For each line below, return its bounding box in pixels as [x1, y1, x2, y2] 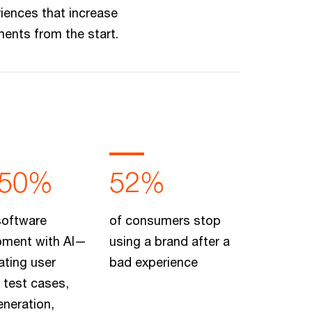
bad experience [109, 254, 198, 270]
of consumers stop [109, 212, 221, 228]
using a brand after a [109, 233, 230, 249]
